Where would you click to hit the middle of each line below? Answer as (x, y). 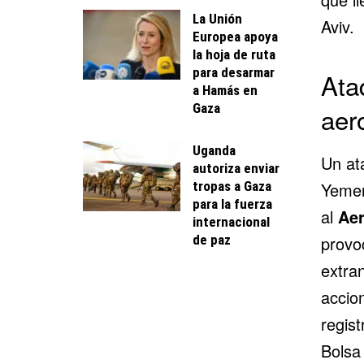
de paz (212, 239)
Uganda (214, 150)
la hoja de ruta (234, 54)
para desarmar (234, 72)
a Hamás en (225, 90)
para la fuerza (232, 204)
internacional (231, 221)
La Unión (217, 18)
